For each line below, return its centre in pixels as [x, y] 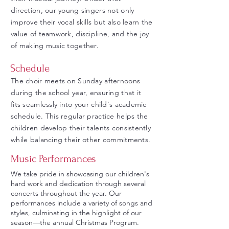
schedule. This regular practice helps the [79, 116]
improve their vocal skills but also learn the [82, 22]
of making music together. [55, 45]
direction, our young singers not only [73, 10]
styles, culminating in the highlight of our [76, 212]
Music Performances [53, 158]
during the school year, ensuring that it [76, 92]
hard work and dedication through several [78, 183]
